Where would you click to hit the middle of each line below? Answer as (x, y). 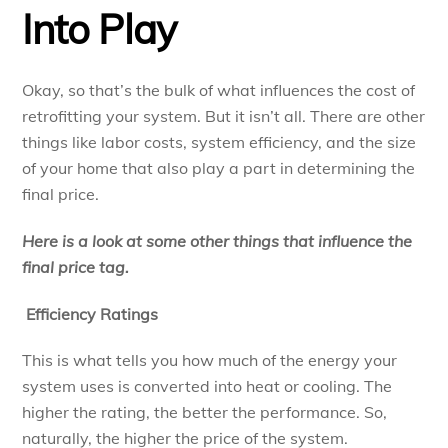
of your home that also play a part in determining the (219, 168)
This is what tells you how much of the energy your (210, 360)
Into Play (99, 29)
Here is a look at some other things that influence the (217, 240)
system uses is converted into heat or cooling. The (207, 386)
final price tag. (76, 266)
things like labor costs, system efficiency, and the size (219, 142)
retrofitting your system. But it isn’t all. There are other (224, 116)
